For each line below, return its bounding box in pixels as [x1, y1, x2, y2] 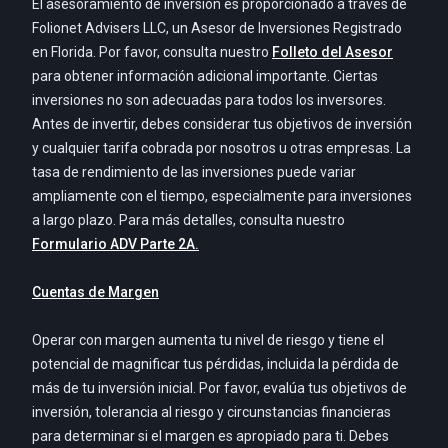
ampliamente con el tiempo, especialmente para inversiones [32, 188, 412, 205]
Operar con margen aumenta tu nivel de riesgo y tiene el [32, 332, 384, 349]
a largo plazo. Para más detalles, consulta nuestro [32, 212, 345, 229]
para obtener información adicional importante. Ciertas [32, 68, 378, 85]
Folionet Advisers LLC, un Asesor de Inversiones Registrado [32, 20, 402, 37]
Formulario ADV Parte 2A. [32, 236, 199, 253]
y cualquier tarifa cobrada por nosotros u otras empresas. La [32, 140, 411, 157]
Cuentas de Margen [32, 284, 159, 301]
